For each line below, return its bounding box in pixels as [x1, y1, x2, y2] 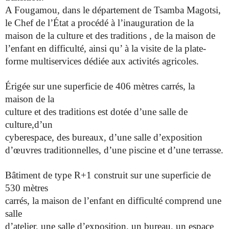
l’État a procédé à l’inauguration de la [48, 17, 194, 29]
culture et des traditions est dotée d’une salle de [5, 106, 188, 118]
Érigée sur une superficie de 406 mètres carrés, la [5, 81, 195, 92]
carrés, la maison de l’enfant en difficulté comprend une [5, 195, 221, 207]
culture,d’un [5, 119, 53, 130]
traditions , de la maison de [110, 30, 215, 41]
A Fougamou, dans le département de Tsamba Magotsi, [5, 5, 221, 16]
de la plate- [164, 43, 206, 54]
